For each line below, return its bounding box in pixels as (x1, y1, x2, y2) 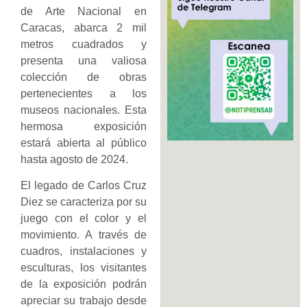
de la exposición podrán (21, 278, 147, 291)
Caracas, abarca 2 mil (21, 22, 147, 34)
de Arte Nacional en (21, 5, 147, 18)
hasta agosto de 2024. (21, 153, 128, 166)
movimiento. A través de (21, 229, 147, 241)
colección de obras (21, 71, 147, 84)
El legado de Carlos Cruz (21, 180, 147, 192)
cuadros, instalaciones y (21, 245, 147, 258)
